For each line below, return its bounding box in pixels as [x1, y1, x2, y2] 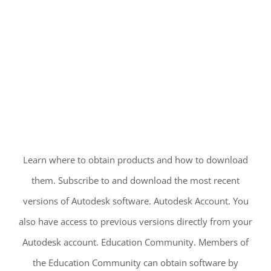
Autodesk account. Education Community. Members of [22, 236, 249, 249]
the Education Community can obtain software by [33, 256, 238, 269]
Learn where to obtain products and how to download [23, 154, 248, 166]
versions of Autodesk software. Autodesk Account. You [22, 195, 249, 207]
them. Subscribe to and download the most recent [31, 174, 240, 187]
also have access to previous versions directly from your [19, 215, 252, 228]
